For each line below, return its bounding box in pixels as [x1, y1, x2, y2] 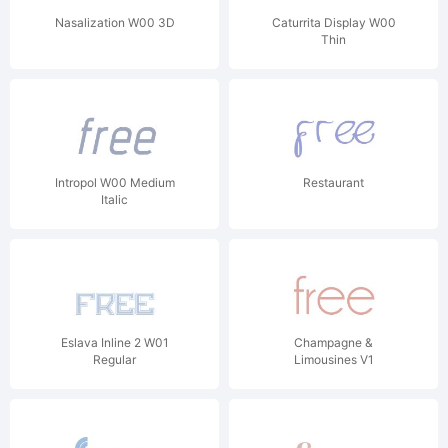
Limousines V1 [293, 352, 374, 367]
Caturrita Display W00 [271, 15, 396, 30]
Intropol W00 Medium [54, 175, 175, 190]
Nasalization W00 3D [54, 15, 175, 30]
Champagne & [294, 335, 373, 350]
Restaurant [303, 175, 364, 190]
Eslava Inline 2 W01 [60, 335, 169, 350]
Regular [93, 352, 136, 367]
